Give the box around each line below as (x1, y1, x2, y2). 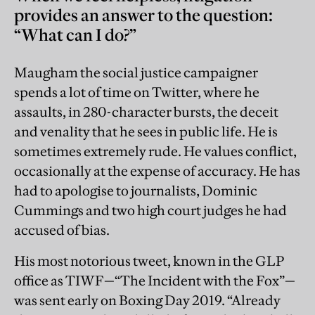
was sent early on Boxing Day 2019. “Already (14, 292, 281, 309)
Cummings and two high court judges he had (14, 202, 287, 219)
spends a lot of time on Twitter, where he (14, 84, 259, 101)
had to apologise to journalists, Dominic (14, 182, 257, 200)
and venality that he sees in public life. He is (14, 123, 278, 141)
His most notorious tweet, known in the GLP (14, 252, 284, 270)
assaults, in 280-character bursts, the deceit (14, 103, 278, 121)
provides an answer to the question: (14, 5, 273, 26)
